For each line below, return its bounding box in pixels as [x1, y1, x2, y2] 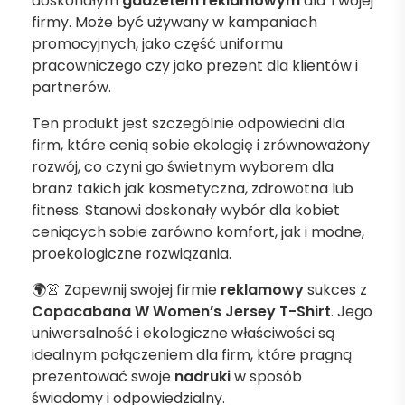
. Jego [331, 300, 372, 322]
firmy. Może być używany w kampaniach [32, 11, 317, 33]
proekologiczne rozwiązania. [32, 242, 231, 264]
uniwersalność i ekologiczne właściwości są [32, 322, 334, 344]
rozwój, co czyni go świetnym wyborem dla [32, 155, 334, 177]
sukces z [304, 278, 367, 300]
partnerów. [32, 76, 111, 98]
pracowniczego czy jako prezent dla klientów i [32, 54, 358, 76]
